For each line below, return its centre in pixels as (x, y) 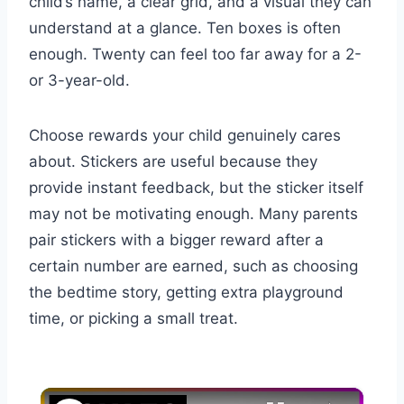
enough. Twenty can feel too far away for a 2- (195, 55)
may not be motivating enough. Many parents (193, 214)
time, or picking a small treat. (133, 319)
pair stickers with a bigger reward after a (176, 240)
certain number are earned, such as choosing (193, 266)
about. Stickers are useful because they (173, 162)
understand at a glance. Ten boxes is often (185, 28)
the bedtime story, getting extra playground (186, 293)
